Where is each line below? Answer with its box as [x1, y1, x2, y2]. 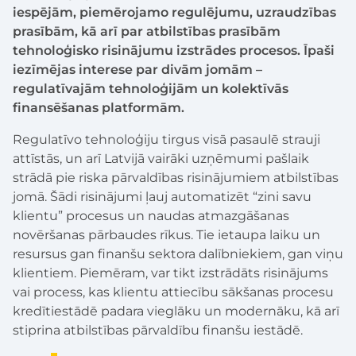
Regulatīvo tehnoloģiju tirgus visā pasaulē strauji [13, 131, 320, 147]
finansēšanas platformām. [13, 99, 184, 115]
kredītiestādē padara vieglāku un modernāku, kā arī [13, 303, 339, 319]
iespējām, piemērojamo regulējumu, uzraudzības [13, 4, 336, 20]
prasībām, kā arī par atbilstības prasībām [13, 23, 281, 39]
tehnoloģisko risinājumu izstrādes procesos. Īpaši [13, 42, 335, 58]
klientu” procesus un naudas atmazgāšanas [13, 207, 289, 223]
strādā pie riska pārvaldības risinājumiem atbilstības [13, 169, 339, 185]
